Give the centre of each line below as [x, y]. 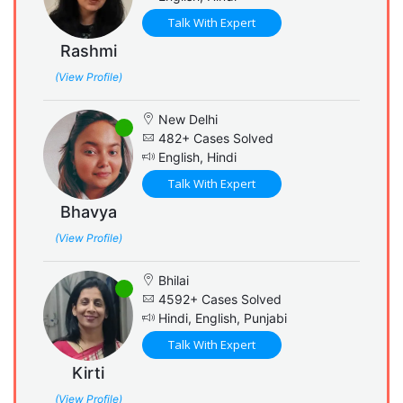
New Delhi [186, 119]
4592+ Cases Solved [218, 299]
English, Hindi [196, 157]
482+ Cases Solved [214, 138]
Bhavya [88, 211]
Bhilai [172, 280]
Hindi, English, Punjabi [221, 318]
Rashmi [88, 50]
